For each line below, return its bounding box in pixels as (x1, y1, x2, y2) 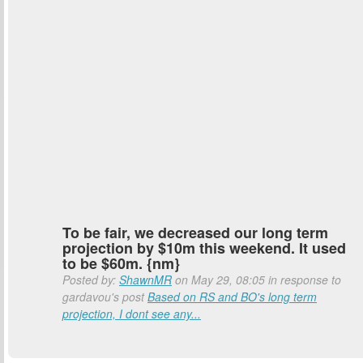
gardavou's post (62, 288, 147, 305)
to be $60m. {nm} (62, 253, 180, 274)
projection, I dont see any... (62, 305, 201, 322)
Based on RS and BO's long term (147, 288, 317, 305)
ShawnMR (119, 271, 172, 288)
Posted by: (62, 271, 119, 288)
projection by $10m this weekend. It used (62, 237, 346, 258)
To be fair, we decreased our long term (62, 222, 328, 243)
